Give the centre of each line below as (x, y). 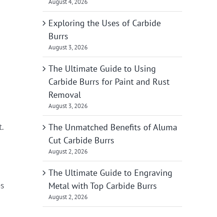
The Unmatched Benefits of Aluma (113, 127)
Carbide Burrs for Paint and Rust (109, 81)
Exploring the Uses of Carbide (105, 23)
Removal (65, 94)
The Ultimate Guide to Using (102, 68)
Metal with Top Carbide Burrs (103, 186)
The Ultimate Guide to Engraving (110, 172)
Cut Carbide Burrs (81, 140)
